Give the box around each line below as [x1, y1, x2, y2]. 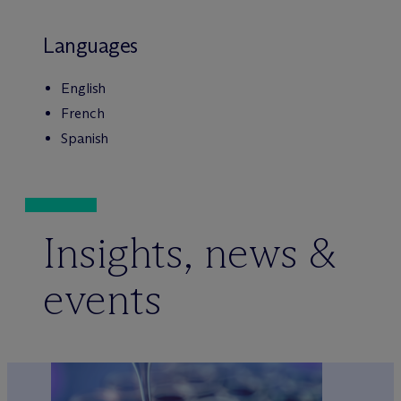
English [61, 80, 107, 97]
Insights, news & [43, 226, 337, 279]
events [43, 273, 162, 326]
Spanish [61, 130, 109, 147]
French [61, 105, 105, 122]
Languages [43, 32, 138, 58]
